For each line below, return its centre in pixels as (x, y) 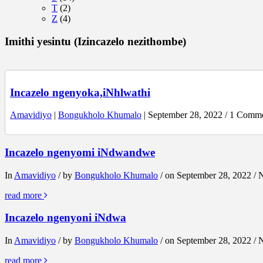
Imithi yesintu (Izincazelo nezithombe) (95, 42)
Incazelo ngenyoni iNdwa (65, 218)
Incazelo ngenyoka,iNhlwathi (80, 92)
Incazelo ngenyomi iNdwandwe (80, 153)
